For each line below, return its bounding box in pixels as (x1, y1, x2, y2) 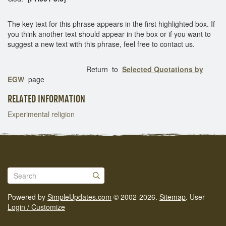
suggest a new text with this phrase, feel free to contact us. (8, 38, 195, 49)
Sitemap (159, 192, 186, 202)
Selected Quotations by (122, 64, 203, 74)
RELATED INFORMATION (8, 93, 85, 104)
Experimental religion (8, 108, 75, 119)
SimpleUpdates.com (47, 192, 111, 202)
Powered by (8, 192, 47, 202)
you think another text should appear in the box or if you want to (8, 28, 211, 39)
